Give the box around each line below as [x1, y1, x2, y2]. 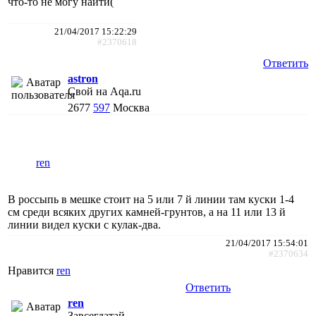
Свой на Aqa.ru [68, 85, 141, 97]
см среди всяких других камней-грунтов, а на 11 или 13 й [8, 205, 286, 218]
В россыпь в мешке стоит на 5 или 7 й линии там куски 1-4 [8, 193, 294, 205]
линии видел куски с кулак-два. [8, 218, 161, 231]
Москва [113, 101, 150, 114]
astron [68, 72, 98, 85]
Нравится [8, 264, 56, 276]
